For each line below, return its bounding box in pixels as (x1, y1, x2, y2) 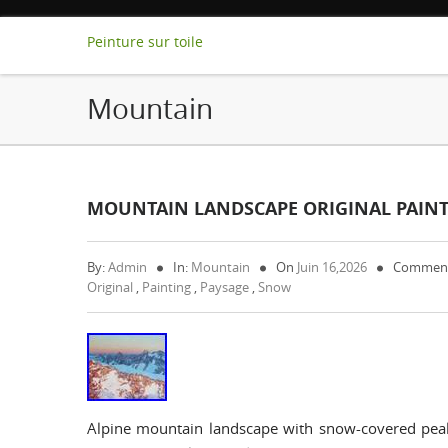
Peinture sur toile (87, 32, 203, 51)
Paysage (200, 278, 249, 296)
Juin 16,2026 (297, 258, 367, 276)
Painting (142, 278, 191, 296)
